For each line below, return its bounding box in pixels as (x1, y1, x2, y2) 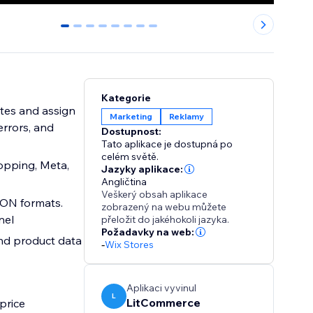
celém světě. (101, 150, 159, 163)
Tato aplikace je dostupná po (101, 138, 233, 151)
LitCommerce (126, 296, 201, 310)
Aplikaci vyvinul (126, 282, 197, 295)
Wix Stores (105, 238, 154, 252)
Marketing (110, 111, 153, 122)
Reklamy (169, 111, 205, 122)
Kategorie (101, 92, 152, 105)
